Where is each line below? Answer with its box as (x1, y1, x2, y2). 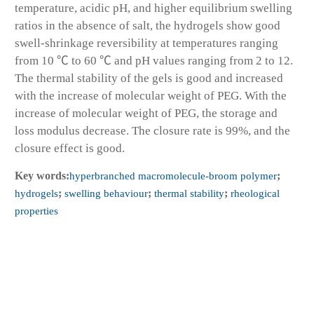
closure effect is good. (15, 142, 125, 156)
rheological (228, 187, 280, 200)
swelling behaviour (62, 187, 148, 200)
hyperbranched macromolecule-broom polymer (69, 170, 277, 182)
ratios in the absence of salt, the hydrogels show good (15, 19, 280, 33)
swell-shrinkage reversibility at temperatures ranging (15, 36, 278, 50)
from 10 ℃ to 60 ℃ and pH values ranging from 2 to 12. (15, 54, 293, 68)
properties (15, 205, 58, 217)
